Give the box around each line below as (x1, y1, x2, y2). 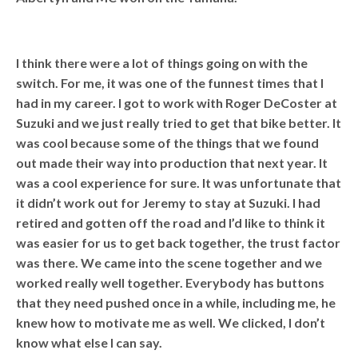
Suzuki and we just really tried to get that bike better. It (16, 114, 342, 130)
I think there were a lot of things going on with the (16, 54, 308, 70)
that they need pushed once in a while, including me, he (16, 294, 336, 310)
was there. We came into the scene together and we (16, 254, 323, 270)
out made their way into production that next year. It (16, 154, 328, 170)
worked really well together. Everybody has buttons (16, 274, 325, 290)
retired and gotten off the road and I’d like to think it (16, 214, 326, 230)
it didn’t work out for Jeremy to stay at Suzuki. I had (16, 194, 321, 210)
